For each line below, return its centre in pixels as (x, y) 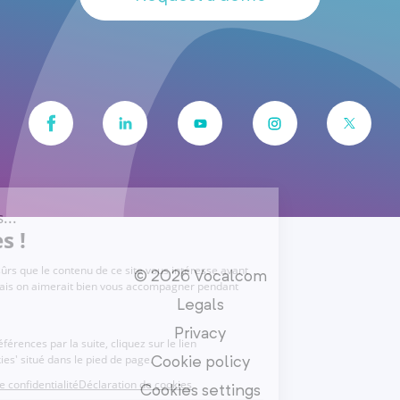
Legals (200, 304)
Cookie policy (200, 361)
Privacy (200, 333)
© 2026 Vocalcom (200, 275)
